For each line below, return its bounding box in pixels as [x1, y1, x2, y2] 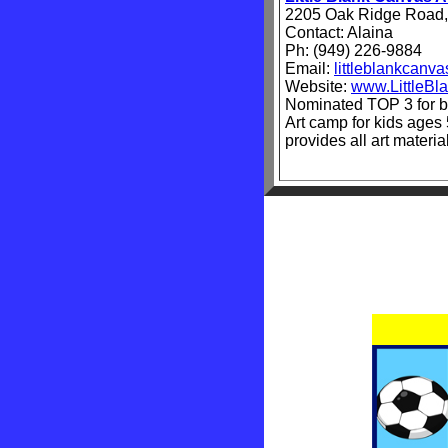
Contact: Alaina [285, 24, 393, 41]
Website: [285, 78, 351, 95]
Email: [285, 60, 334, 77]
